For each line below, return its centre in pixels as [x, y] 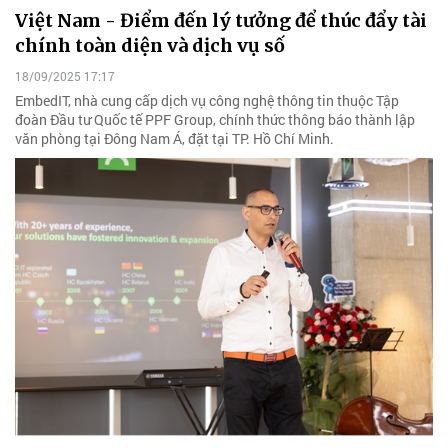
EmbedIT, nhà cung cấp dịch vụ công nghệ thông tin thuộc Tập [207, 100]
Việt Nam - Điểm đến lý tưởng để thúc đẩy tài [221, 20]
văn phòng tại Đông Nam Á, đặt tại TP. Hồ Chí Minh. [174, 138]
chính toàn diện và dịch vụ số [150, 45]
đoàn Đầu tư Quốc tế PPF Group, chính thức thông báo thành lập [215, 119]
